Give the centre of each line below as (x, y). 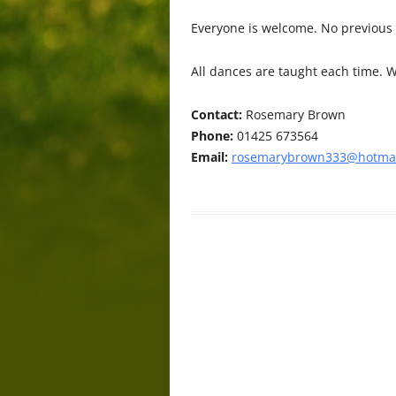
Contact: (217, 114)
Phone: (212, 136)
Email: (209, 157)
